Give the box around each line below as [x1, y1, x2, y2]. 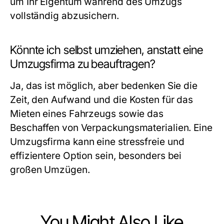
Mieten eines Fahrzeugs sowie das [10, 108, 163, 119]
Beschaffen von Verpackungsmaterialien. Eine [10, 122, 212, 133]
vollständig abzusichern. [10, 10, 119, 21]
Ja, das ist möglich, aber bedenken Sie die [10, 80, 198, 91]
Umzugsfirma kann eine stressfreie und [10, 136, 184, 147]
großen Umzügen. [10, 164, 90, 175]
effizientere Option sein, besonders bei [10, 150, 182, 161]
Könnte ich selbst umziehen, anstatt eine [10, 43, 203, 57]
